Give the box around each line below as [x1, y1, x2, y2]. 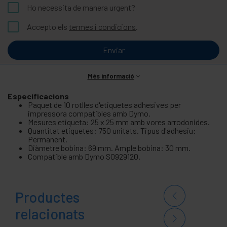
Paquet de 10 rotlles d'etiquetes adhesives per [28, 99, 181, 109]
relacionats [15, 205, 85, 222]
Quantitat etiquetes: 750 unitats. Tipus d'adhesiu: [28, 125, 196, 135]
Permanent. [28, 134, 67, 144]
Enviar [102, 45, 125, 55]
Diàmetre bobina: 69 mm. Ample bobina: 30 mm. [28, 142, 191, 153]
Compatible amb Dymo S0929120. [28, 151, 140, 161]
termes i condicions [69, 21, 136, 31]
